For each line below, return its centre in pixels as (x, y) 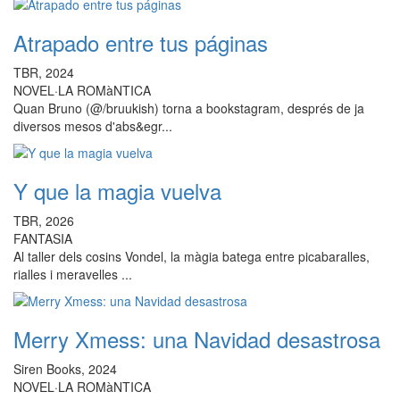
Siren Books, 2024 (65, 369)
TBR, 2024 (44, 72)
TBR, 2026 (44, 221)
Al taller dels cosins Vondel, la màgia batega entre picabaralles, (192, 256)
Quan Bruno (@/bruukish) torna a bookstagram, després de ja (189, 108)
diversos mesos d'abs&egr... (93, 126)
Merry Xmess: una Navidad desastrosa (197, 339)
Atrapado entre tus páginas (141, 42)
